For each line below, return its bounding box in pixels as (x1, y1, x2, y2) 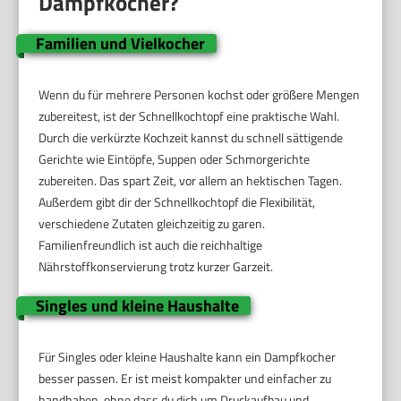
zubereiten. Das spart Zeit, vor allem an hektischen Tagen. (38, 171, 343, 191)
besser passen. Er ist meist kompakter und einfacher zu (38, 369, 332, 388)
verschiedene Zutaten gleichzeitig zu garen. (38, 214, 266, 234)
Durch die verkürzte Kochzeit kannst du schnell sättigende (38, 128, 344, 148)
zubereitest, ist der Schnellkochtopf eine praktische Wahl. (38, 107, 340, 126)
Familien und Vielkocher (35, 31, 205, 56)
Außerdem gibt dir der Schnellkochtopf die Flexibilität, (38, 192, 316, 212)
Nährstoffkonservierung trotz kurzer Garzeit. (38, 257, 274, 277)
